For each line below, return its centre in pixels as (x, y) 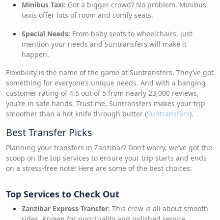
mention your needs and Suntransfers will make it (104, 44)
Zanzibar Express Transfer (65, 208)
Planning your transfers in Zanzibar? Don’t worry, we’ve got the (109, 148)
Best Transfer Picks (49, 132)
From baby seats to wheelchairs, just (131, 34)
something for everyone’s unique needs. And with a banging (106, 83)
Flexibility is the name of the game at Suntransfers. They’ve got (110, 72)
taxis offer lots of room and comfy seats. (87, 15)
